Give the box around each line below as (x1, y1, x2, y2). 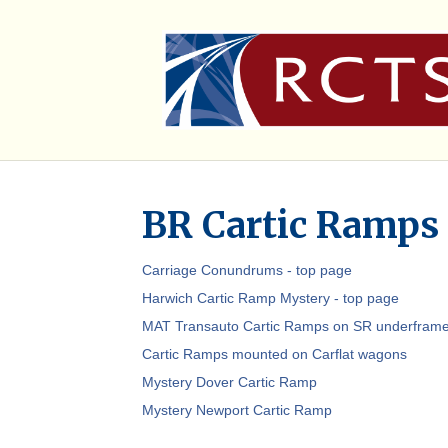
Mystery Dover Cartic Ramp (142, 374, 317, 390)
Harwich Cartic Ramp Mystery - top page (142, 290, 399, 306)
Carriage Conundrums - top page (142, 262, 352, 278)
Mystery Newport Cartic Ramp (142, 402, 332, 418)
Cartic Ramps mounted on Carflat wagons (142, 346, 407, 362)
